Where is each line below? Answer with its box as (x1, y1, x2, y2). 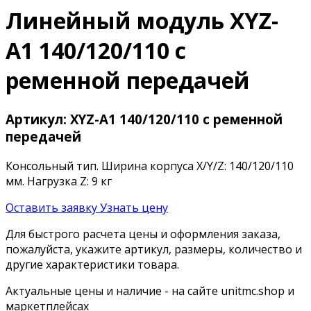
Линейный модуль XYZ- (6, 6, 278, 36)
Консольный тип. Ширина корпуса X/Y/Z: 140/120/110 (6, 158, 294, 174)
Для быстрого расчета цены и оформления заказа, (6, 226, 280, 242)
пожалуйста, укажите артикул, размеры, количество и (6, 241, 302, 257)
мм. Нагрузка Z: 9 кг (6, 173, 112, 189)
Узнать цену (100, 199, 168, 215)
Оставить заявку (6, 199, 100, 215)
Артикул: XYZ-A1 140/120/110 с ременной (6, 110, 283, 128)
